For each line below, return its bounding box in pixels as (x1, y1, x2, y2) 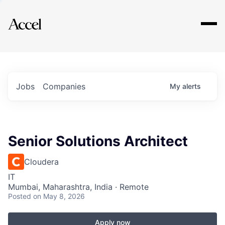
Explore (24, 12, 54, 24)
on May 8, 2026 (33, 192, 85, 200)
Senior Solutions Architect (8, 133, 188, 150)
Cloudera (24, 157, 59, 167)
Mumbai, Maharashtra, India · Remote (8, 182, 149, 192)
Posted (8, 192, 31, 200)
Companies (43, 81, 85, 91)
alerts (182, 82, 201, 90)
